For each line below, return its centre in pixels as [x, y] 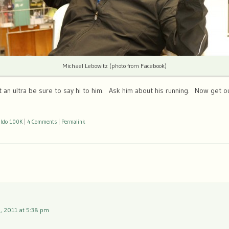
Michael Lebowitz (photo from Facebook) [114, 65]
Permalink [73, 121]
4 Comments [42, 121]
